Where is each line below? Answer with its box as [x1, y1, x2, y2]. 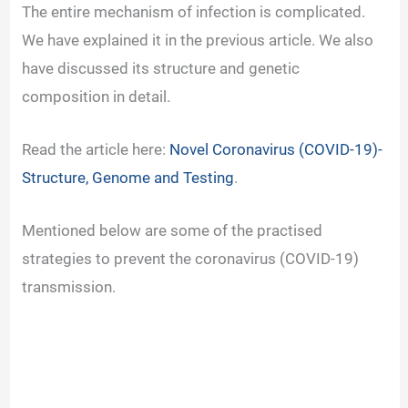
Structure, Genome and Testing [22, 168, 235, 187]
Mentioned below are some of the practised [22, 221, 323, 240]
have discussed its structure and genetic [22, 58, 301, 77]
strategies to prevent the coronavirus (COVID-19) [22, 250, 360, 269]
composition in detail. [22, 87, 175, 106]
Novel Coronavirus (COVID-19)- [169, 139, 383, 158]
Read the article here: [22, 139, 170, 158]
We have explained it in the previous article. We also [22, 30, 374, 49]
